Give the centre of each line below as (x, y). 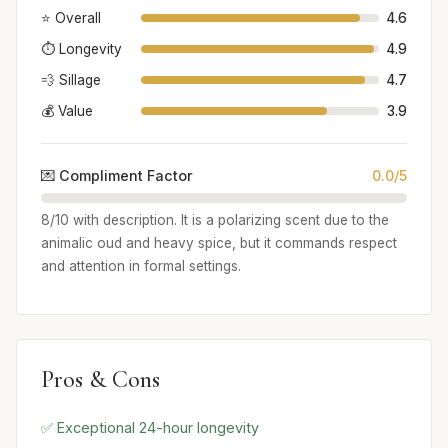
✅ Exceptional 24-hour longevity (150, 428)
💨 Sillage (71, 79)
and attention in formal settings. (141, 266)
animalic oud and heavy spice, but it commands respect (219, 243)
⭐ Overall (71, 17)
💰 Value (67, 110)
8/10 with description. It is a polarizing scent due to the (215, 220)
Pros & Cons (100, 380)
